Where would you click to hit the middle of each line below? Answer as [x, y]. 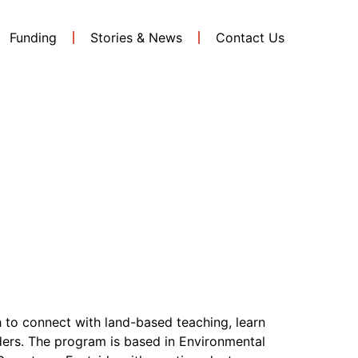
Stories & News [136, 38]
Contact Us [250, 38]
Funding [33, 38]
